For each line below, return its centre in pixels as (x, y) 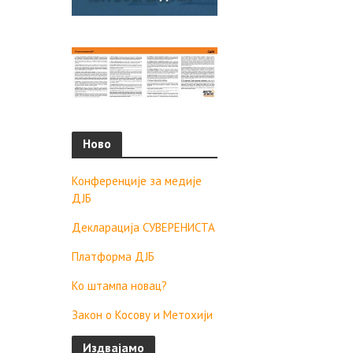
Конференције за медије (136, 180)
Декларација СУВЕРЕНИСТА (143, 227)
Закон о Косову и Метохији (142, 314)
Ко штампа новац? (119, 285)
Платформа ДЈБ (113, 256)
